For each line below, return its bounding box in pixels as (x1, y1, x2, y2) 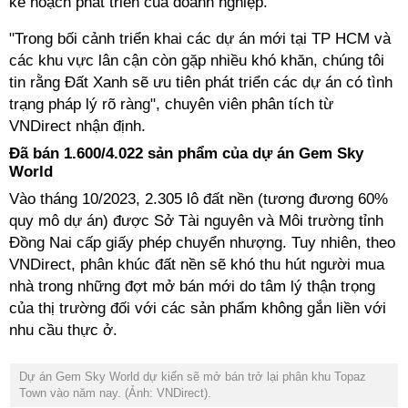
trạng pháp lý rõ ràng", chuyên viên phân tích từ (9, 96, 333, 113)
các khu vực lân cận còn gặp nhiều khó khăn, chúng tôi (9, 52, 384, 69)
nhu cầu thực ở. (9, 321, 117, 339)
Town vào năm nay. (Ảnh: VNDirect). (19, 386, 215, 400)
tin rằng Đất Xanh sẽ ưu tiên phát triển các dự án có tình (9, 74, 393, 91)
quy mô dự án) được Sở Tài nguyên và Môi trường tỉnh (9, 212, 383, 229)
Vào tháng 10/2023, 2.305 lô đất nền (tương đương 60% (9, 190, 388, 208)
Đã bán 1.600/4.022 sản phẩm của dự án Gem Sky (9, 145, 363, 162)
